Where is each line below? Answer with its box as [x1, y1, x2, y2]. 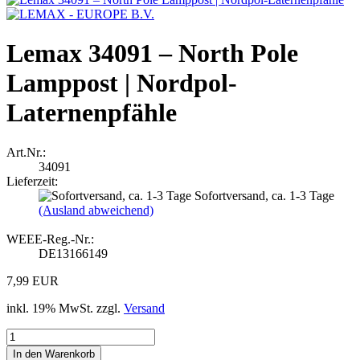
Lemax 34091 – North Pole [6, 39, 298, 68]
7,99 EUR [6, 273, 59, 288]
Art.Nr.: [6, 145, 46, 159]
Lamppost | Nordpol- [6, 68, 237, 98]
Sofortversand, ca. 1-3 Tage [194, 188, 334, 202]
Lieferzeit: [6, 174, 58, 188]
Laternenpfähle [6, 98, 177, 128]
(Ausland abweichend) [39, 202, 153, 217]
